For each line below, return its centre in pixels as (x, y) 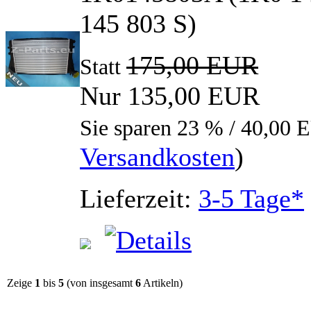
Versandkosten (157, 157)
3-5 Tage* (251, 199)
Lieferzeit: (139, 199)
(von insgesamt (100, 283)
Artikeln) (162, 283)
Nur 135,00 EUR (170, 96)
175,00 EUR (192, 66)
